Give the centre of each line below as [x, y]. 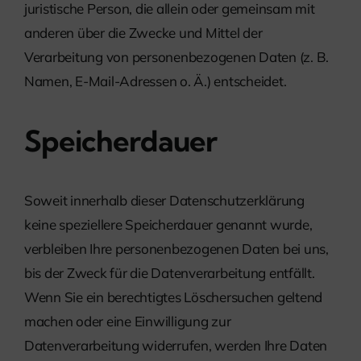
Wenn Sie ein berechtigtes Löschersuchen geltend [174, 297]
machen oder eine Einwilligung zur [128, 322]
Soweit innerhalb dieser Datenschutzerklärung [164, 201]
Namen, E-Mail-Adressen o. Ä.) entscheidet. [156, 81]
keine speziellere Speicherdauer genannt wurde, [168, 225]
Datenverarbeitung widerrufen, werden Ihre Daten [176, 346]
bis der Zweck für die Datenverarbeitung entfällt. [170, 273]
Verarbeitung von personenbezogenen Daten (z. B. [177, 57]
